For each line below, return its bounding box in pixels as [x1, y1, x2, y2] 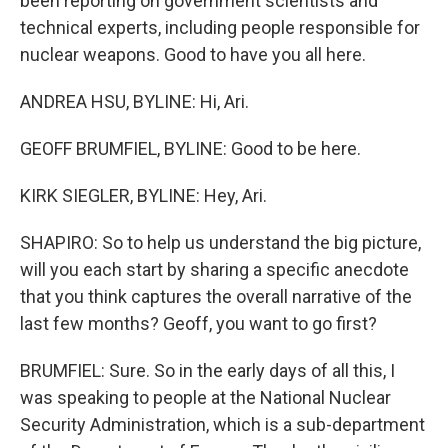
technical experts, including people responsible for [20, 17, 420, 38]
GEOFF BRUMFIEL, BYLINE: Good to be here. [20, 138, 361, 159]
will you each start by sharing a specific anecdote [20, 259, 409, 280]
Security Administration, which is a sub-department [20, 414, 425, 435]
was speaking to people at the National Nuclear [20, 387, 391, 408]
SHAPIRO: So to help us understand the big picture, [20, 232, 421, 253]
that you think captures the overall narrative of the [20, 286, 412, 307]
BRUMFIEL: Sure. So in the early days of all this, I [20, 360, 395, 381]
